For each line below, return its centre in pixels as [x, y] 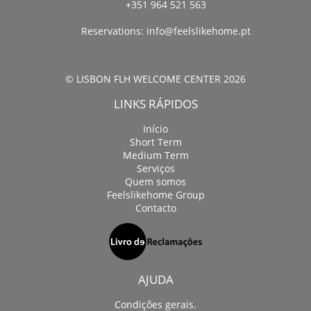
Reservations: [114, 31]
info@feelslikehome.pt [199, 31]
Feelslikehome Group [155, 195]
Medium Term [155, 155]
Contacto [155, 208]
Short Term [155, 142]
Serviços [155, 168]
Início [155, 129]
